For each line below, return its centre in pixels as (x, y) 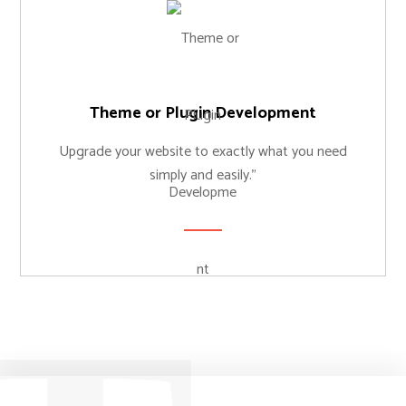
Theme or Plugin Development (203, 113)
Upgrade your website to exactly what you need (203, 152)
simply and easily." (203, 175)
